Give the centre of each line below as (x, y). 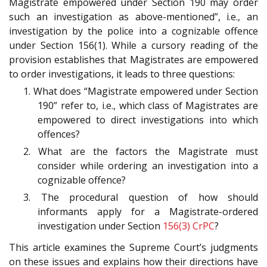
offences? (59, 134)
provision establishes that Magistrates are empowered (133, 59)
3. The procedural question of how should (141, 197)
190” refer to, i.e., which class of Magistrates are (148, 105)
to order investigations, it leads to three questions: (122, 74)
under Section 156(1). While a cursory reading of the (133, 45)
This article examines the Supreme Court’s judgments (133, 248)
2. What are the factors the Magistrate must (141, 151)
